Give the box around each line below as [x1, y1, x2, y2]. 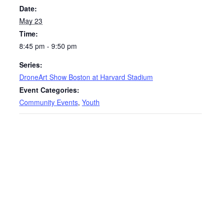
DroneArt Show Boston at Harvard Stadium [19, 72, 153, 82]
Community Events [19, 97, 78, 108]
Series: [19, 60, 42, 70]
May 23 [19, 16, 42, 26]
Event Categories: [19, 85, 79, 95]
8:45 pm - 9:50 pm [19, 41, 77, 51]
